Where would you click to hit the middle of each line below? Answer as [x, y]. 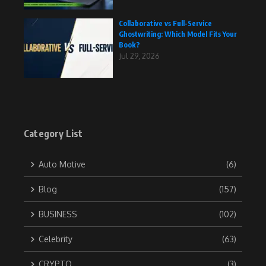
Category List [53, 134]
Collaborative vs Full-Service [165, 24]
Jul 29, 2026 [139, 56]
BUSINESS [58, 214]
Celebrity [56, 239]
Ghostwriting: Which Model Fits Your [178, 34]
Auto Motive [62, 164]
